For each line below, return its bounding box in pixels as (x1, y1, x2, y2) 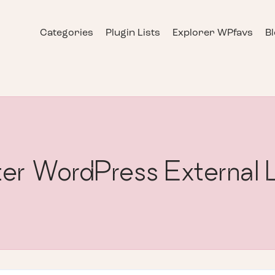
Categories (40, 28, 93, 39)
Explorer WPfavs (172, 28, 253, 39)
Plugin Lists (106, 28, 160, 39)
